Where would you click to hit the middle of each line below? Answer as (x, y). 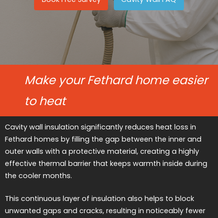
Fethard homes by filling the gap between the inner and (103, 139)
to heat (45, 101)
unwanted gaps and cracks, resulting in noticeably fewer (105, 210)
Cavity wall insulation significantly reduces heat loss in (100, 127)
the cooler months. (38, 176)
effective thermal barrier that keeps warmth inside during (106, 163)
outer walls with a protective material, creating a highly (102, 151)
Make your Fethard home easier (116, 80)
